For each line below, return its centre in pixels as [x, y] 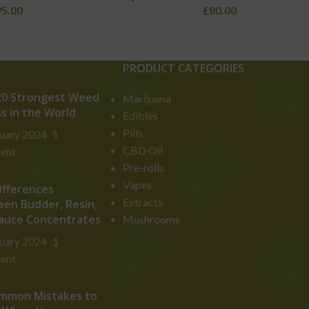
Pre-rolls [143, 168]
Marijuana [147, 99]
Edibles [140, 116]
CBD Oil [142, 150]
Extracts [142, 202]
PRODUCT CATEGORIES [183, 69]
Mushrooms [151, 219]
